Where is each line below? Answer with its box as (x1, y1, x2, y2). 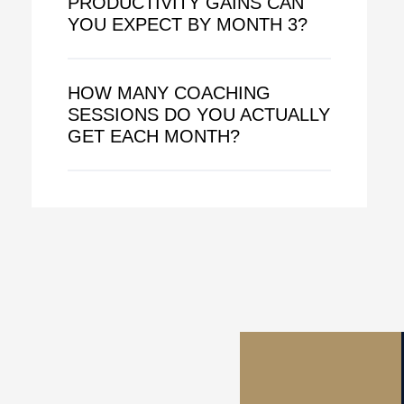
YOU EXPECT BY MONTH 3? (67, 14, 308, 34)
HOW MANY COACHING (67, 82, 271, 103)
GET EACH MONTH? (67, 125, 240, 146)
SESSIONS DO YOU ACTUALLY (67, 104, 330, 124)
